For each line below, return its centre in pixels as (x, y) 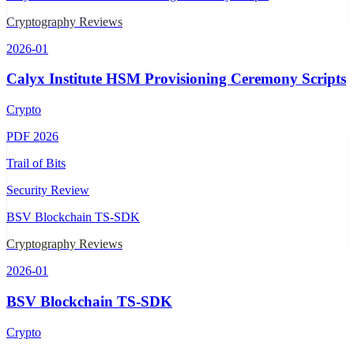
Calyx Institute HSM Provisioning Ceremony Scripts (176, 79)
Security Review (48, 190)
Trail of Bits (36, 164)
